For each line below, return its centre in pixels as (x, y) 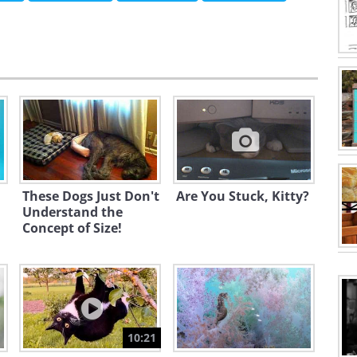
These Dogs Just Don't (91, 196)
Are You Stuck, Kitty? (242, 196)
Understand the (73, 212)
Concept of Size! (72, 228)
